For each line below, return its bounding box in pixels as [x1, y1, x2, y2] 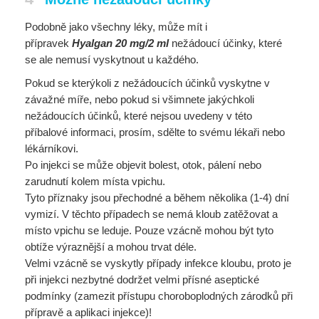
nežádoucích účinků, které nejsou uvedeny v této [25, 110, 252, 122]
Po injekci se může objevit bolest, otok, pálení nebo [25, 159, 261, 171]
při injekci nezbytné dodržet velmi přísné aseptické [25, 273, 259, 286]
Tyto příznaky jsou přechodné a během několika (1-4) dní [25, 192, 289, 204]
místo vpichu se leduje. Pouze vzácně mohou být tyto [25, 224, 273, 236]
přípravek [25, 37, 72, 49]
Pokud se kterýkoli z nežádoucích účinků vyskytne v [25, 77, 270, 89]
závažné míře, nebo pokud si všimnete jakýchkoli [25, 93, 254, 105]
